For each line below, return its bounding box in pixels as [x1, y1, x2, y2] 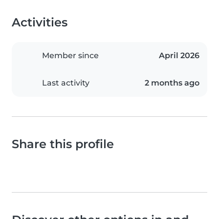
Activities [12, 15, 67, 30]
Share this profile [12, 137, 114, 152]
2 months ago [145, 78, 199, 88]
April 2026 [159, 51, 199, 61]
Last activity [42, 78, 89, 88]
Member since [42, 51, 99, 61]
